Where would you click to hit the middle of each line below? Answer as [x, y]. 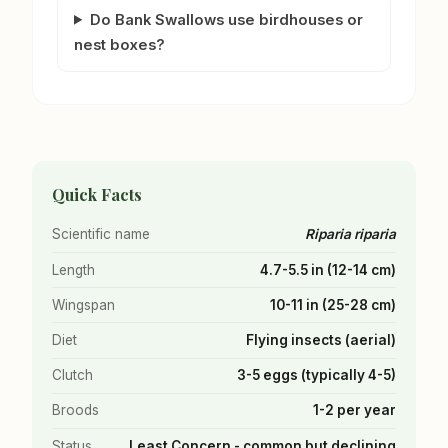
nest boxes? [119, 44]
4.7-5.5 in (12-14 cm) [328, 269]
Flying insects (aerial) [321, 339]
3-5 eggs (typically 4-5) [316, 375]
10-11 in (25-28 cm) [333, 304]
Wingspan [83, 304]
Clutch [72, 375]
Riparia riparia [350, 234]
